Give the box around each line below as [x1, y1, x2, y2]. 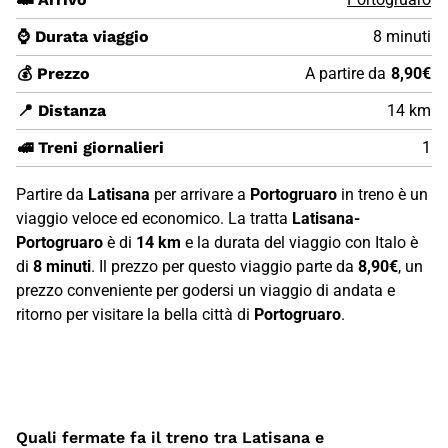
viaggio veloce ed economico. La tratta [16, 208, 292, 228]
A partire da [305, 63, 386, 83]
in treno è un [337, 184, 428, 204]
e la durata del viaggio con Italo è [181, 232, 418, 252]
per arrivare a [150, 184, 250, 204]
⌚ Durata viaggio [17, 26, 149, 46]
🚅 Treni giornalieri [17, 137, 164, 157]
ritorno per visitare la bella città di [16, 304, 254, 324]
